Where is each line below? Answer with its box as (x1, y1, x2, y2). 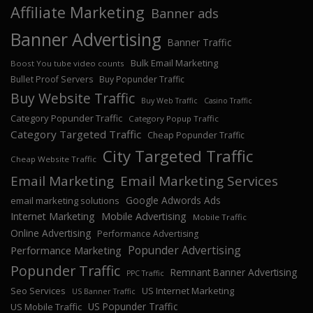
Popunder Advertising (128, 242, 241, 259)
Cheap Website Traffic (10, 154, 96, 165)
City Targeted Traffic (103, 145, 253, 168)
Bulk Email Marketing (131, 57, 218, 70)
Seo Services (10, 284, 66, 298)
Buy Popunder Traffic (99, 73, 184, 86)
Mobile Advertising (101, 210, 187, 224)
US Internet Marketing (142, 284, 234, 298)
